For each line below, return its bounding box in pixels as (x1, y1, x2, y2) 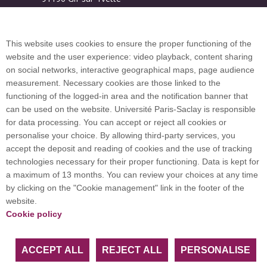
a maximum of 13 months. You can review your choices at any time (6, 170, 258, 179)
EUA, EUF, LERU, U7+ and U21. (73, 213, 194, 225)
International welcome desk (79, 116, 185, 128)
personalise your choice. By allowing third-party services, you (6, 131, 235, 140)
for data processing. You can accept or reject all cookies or (6, 117, 226, 127)
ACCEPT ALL (21, 245, 83, 255)
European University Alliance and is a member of (29, 187, 238, 198)
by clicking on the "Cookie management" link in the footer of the (6, 183, 244, 193)
